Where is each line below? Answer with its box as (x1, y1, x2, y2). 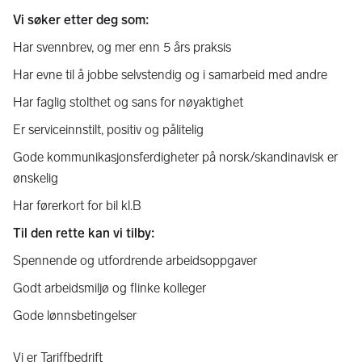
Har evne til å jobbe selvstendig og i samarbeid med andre (13, 67, 327, 82)
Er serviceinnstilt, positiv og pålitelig (13, 122, 204, 137)
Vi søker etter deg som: (13, 12, 149, 27)
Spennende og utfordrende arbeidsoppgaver (13, 253, 257, 268)
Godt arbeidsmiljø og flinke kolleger (13, 280, 206, 296)
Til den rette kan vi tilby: (13, 225, 154, 241)
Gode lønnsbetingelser (13, 308, 137, 323)
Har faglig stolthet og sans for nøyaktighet (13, 95, 243, 110)
